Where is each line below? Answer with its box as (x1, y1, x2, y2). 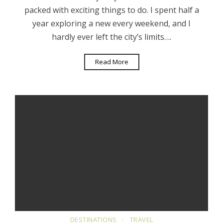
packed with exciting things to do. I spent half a (24, 4, 199, 15)
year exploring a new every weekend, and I (32, 17, 191, 29)
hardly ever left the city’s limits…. (52, 31, 171, 42)
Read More (95, 57, 128, 66)
